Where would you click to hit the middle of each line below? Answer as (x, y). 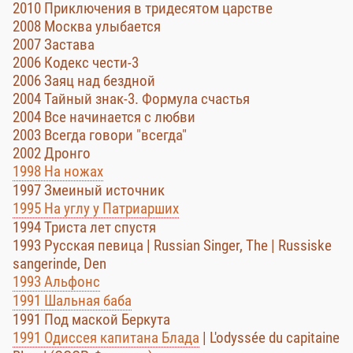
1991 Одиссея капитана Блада (106, 338)
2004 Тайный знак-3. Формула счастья (131, 99)
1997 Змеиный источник (89, 190)
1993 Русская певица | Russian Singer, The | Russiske (172, 245)
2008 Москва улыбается (87, 26)
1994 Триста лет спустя (84, 227)
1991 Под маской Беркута (91, 320)
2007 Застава (54, 45)
